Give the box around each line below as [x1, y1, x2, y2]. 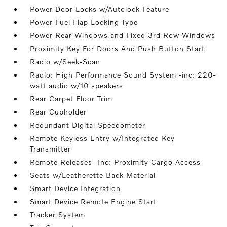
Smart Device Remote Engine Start [30, 197, 157, 206]
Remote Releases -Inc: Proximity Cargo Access [30, 158, 201, 166]
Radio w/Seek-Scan [30, 57, 101, 66]
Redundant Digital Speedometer [30, 121, 146, 129]
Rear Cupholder [30, 107, 87, 116]
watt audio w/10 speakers [30, 81, 124, 90]
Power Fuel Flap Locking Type [30, 18, 138, 26]
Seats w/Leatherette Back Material [30, 171, 156, 179]
